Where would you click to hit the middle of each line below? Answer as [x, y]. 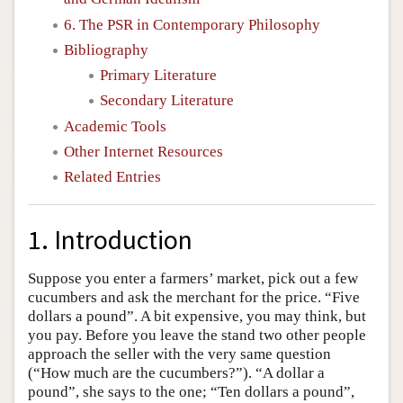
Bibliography [106, 49]
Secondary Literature [167, 101]
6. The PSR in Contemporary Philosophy [192, 24]
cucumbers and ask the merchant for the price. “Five [194, 297]
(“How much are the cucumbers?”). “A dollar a [176, 372]
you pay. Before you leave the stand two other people [197, 335]
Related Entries [112, 177]
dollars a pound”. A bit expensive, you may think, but [197, 316]
